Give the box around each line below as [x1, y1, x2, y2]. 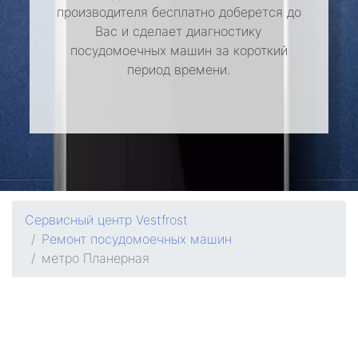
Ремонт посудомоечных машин [42, 231, 232, 247]
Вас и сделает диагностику [95, 23, 263, 39]
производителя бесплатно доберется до [56, 4, 301, 20]
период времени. [127, 62, 231, 78]
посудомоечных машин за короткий [70, 42, 288, 58]
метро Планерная [42, 250, 149, 266]
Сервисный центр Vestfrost [25, 212, 188, 228]
